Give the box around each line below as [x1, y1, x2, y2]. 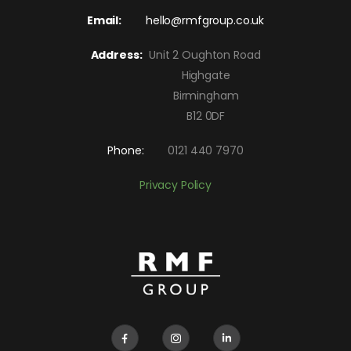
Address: [90, 46, 150, 63]
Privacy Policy [139, 176, 212, 193]
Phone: [107, 142, 144, 158]
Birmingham [112, 87, 239, 103]
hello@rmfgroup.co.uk [145, 12, 265, 28]
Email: [86, 12, 122, 28]
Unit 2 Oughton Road [149, 46, 261, 63]
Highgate [121, 67, 230, 83]
